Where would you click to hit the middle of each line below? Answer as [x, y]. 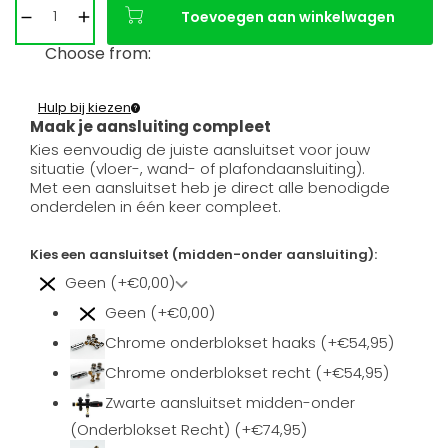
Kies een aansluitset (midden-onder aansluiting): [203, 255]
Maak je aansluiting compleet [150, 127]
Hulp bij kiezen [84, 108]
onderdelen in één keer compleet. [155, 207]
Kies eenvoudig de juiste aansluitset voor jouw [200, 150]
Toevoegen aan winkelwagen [288, 17]
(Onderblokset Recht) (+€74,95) [188, 430]
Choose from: [98, 54]
